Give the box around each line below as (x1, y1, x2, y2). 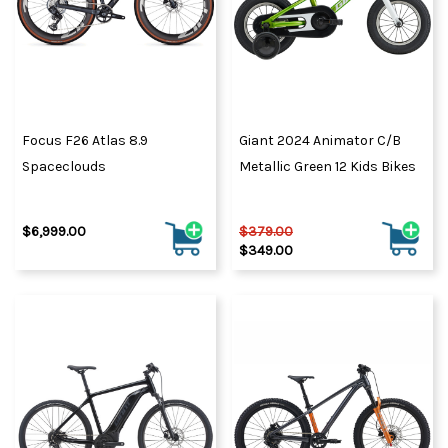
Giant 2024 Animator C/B (239, 132, 401, 150)
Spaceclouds (22, 158, 106, 176)
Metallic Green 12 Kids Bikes (239, 158, 416, 176)
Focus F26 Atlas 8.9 (22, 132, 148, 150)
